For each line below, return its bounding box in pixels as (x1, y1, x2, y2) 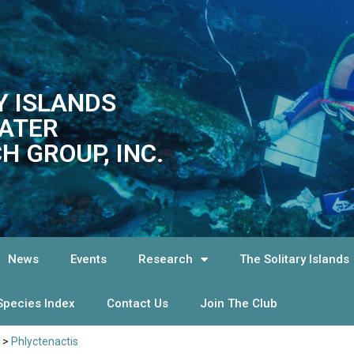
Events (70, 252, 107, 266)
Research (138, 252, 194, 266)
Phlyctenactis (11, 335, 78, 348)
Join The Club (200, 296, 278, 311)
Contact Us (107, 296, 169, 311)
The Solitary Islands (239, 252, 350, 266)
